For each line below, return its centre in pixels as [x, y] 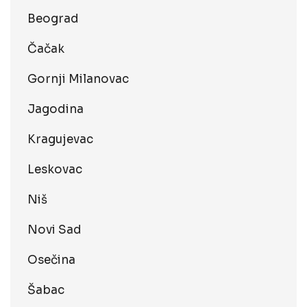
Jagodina [56, 109]
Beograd [53, 19]
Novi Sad [54, 230]
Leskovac [55, 170]
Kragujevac [60, 139]
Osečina [51, 260]
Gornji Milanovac [78, 79]
